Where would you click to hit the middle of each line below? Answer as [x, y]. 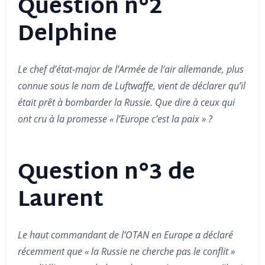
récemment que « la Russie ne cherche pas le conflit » [126, 251]
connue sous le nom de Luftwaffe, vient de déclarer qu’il [132, 86]
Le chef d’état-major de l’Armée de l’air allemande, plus [131, 69]
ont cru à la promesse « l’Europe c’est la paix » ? [115, 119]
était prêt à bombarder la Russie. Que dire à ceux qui [126, 102]
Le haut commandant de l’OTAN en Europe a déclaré [125, 235]
